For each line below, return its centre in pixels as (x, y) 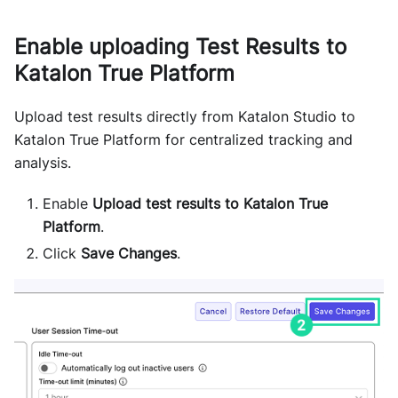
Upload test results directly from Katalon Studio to (185, 117)
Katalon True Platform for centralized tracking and (183, 140)
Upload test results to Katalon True (210, 204)
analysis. (43, 163)
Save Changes (129, 254)
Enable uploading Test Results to (180, 47)
